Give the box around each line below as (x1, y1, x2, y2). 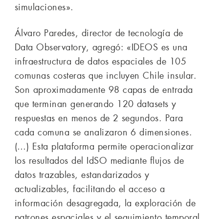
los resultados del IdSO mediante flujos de (15, 154, 184, 167)
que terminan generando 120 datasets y (15, 98, 176, 110)
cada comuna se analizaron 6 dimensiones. (15, 126, 193, 138)
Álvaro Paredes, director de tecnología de (15, 27, 183, 39)
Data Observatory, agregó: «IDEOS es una (15, 41, 188, 53)
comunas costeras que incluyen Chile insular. (15, 69, 197, 82)
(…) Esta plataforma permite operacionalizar (15, 140, 194, 153)
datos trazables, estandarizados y (15, 169, 150, 181)
